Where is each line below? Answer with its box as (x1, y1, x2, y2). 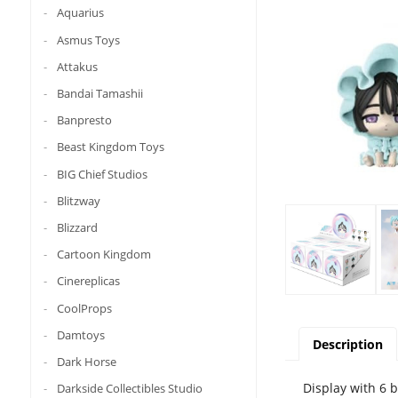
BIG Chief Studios (56, 165, 147, 182)
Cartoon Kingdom (56, 245, 151, 262)
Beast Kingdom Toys (56, 139, 164, 155)
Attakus (56, 58, 98, 75)
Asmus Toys (56, 31, 120, 48)
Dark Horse (56, 353, 116, 370)
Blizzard (56, 219, 98, 235)
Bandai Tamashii (56, 84, 143, 101)
